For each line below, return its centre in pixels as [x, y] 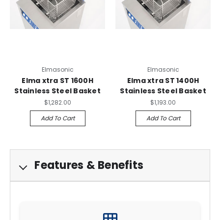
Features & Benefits [88, 165]
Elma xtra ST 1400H [163, 80]
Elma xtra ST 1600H [57, 80]
